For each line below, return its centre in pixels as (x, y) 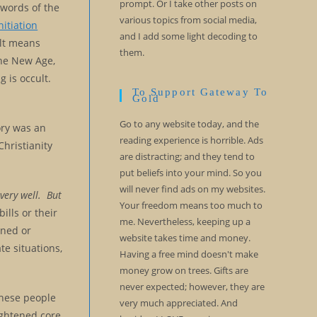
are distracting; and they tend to (187, 156)
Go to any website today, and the (189, 124)
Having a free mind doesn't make (189, 254)
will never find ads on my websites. (192, 189)
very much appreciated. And (178, 303)
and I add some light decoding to (188, 36)
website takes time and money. (185, 238)
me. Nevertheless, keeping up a (185, 221)
